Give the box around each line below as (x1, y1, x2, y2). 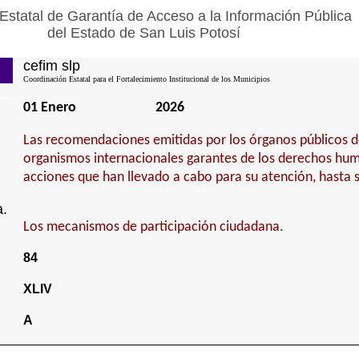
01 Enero (22, 100, 76, 115)
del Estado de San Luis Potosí (46, 25, 240, 41)
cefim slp (22, 58, 80, 74)
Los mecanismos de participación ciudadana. (22, 220, 284, 235)
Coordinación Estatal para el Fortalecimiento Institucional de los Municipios (22, 75, 270, 83)
